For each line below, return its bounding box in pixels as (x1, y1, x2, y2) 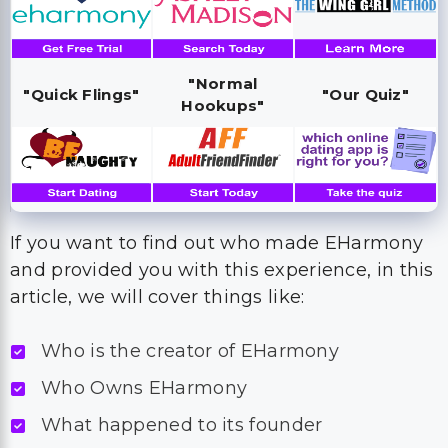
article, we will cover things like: (10, 286, 305, 308)
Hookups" (181, 96, 265, 115)
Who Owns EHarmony (41, 377, 248, 399)
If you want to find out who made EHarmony (10, 232, 424, 254)
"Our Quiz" (322, 85, 409, 104)
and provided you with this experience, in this (10, 259, 434, 281)
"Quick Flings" (23, 85, 140, 104)
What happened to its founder (41, 414, 323, 436)
